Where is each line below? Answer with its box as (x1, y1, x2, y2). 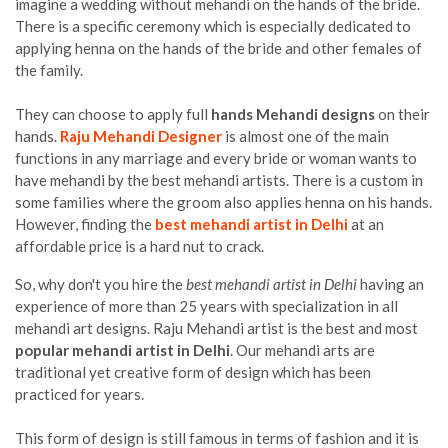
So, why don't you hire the (15, 274, 186, 293)
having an (357, 274, 424, 293)
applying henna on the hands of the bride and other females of (15, 38, 422, 57)
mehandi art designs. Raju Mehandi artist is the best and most (15, 318, 418, 337)
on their (375, 104, 430, 123)
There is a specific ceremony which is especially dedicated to (15, 16, 411, 35)
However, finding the (15, 214, 155, 233)
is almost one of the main (222, 126, 389, 145)
